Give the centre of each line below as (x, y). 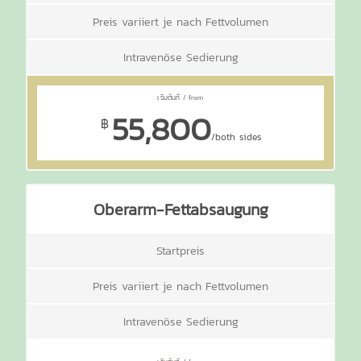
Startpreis (180, 250)
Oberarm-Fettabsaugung (180, 209)
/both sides (236, 137)
